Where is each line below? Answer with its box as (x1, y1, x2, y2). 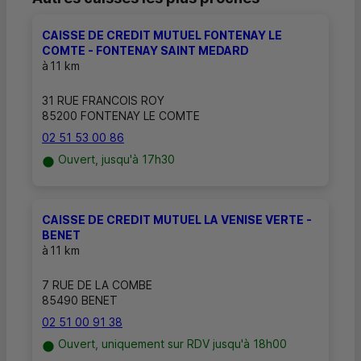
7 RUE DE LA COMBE (42, 278, 152, 293)
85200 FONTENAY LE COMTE (42, 109, 200, 123)
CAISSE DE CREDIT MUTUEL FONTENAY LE (42, 28, 282, 43)
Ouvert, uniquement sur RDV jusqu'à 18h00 (58, 337, 287, 351)
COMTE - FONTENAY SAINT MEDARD (42, 44, 249, 58)
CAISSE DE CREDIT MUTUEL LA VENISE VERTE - (42, 213, 312, 227)
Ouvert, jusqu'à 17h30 (58, 152, 175, 167)
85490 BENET (42, 293, 118, 308)
